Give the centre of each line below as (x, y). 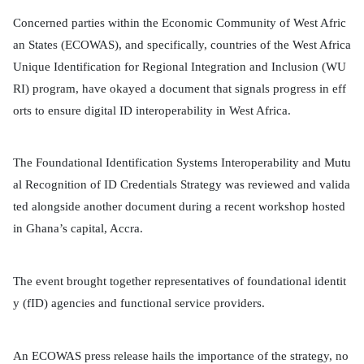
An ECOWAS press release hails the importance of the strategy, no (181, 355)
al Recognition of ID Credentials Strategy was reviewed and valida (182, 185)
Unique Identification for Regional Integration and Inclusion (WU (180, 66)
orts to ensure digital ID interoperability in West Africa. (152, 110)
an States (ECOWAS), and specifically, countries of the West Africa (182, 44)
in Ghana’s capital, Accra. (78, 229)
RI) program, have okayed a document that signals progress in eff (180, 88)
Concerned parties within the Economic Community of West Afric (180, 22)
